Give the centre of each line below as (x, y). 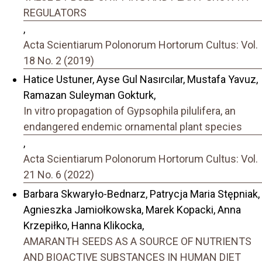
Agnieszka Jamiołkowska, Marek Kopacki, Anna (132, 209)
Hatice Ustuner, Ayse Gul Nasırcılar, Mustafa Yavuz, (141, 80)
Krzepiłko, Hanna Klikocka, (84, 225)
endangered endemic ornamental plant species (133, 127)
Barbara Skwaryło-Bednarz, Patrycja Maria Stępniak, (142, 194)
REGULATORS (55, 12)
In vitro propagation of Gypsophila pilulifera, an (130, 111)
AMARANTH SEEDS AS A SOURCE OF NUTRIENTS (137, 241)
